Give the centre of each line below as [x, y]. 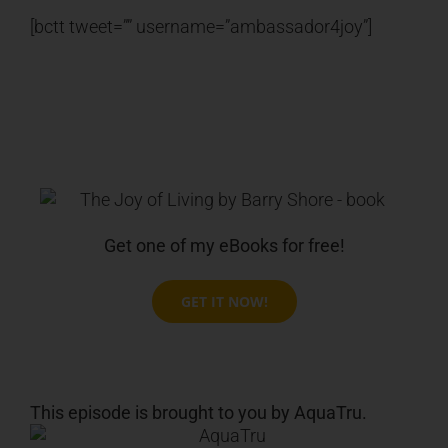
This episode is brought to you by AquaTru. [198, 413]
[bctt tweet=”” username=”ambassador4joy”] [200, 27]
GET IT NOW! [224, 302]
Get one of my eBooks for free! [224, 246]
